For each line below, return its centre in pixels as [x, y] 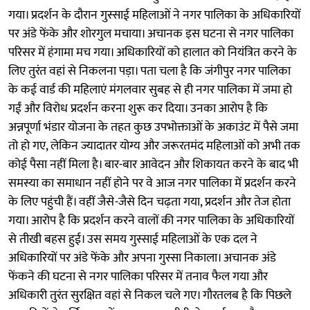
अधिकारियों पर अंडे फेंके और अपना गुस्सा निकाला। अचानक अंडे [142, 258]
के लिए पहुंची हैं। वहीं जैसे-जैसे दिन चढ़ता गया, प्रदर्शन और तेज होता [149, 202]
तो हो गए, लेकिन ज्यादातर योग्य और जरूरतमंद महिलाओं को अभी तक [154, 146]
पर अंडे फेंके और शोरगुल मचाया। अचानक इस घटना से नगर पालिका [151, 34]
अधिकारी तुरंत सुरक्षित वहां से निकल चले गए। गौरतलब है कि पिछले [150, 295]
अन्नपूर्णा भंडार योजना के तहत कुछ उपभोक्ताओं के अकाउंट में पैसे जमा [153, 127]
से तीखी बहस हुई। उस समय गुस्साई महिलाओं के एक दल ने [133, 239]
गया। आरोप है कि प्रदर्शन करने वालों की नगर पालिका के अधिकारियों [151, 220]
